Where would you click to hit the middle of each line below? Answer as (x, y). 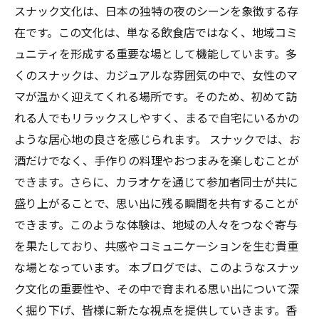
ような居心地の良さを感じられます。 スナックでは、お (157, 140)
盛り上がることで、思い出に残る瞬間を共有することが (156, 204)
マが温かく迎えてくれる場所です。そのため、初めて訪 (156, 97)
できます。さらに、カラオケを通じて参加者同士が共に (156, 183)
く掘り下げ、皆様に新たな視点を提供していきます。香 (156, 311)
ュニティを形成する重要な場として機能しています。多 (156, 54)
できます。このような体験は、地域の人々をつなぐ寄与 (156, 225)
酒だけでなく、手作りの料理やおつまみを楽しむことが (157, 161)
